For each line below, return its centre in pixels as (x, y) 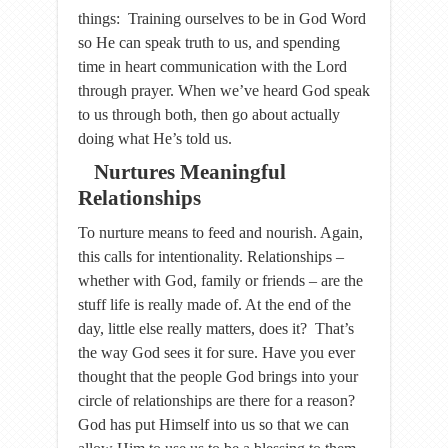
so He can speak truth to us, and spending (209, 42)
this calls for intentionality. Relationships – (211, 256)
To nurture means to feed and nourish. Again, (220, 232)
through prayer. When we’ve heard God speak (224, 90)
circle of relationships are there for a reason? (216, 400)
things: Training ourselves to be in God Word (222, 18)
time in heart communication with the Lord (212, 66)
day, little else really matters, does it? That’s (216, 328)
